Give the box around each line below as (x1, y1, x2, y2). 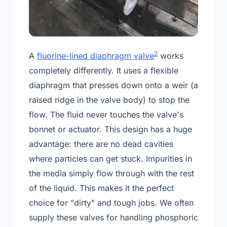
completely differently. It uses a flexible (29, 65, 178, 76)
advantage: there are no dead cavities (29, 139, 173, 149)
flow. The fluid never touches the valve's (29, 109, 183, 120)
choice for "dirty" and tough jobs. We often (29, 198, 194, 208)
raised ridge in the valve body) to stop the (29, 95, 190, 105)
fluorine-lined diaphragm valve (37, 51, 154, 61)
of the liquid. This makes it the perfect (29, 183, 174, 194)
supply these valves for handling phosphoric (29, 212, 198, 223)
